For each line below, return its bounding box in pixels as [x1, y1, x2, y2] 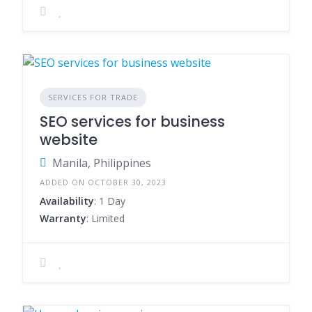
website [40, 130, 97, 150]
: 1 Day [94, 194, 125, 208]
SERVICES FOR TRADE [48, 92, 138, 102]
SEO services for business [40, 111, 225, 132]
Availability [40, 194, 94, 208]
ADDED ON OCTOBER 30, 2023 [40, 177, 166, 187]
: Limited [86, 212, 125, 225]
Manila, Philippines [52, 155, 151, 171]
